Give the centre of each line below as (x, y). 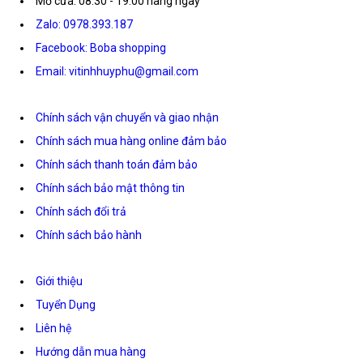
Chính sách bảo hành (89, 235)
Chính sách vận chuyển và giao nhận (127, 118)
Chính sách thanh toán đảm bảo (117, 165)
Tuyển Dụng (66, 305)
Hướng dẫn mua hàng (91, 352)
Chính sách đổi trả (81, 212)
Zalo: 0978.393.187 (84, 25)
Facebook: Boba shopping (101, 48)
